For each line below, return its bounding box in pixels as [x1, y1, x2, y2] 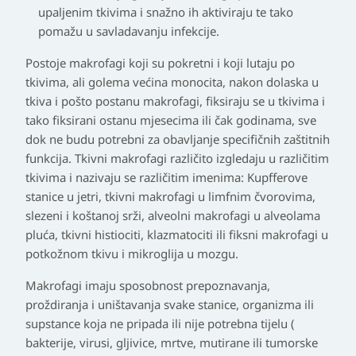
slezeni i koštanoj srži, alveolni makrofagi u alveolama [25, 207, 320, 223]
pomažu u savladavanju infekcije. [38, 23, 219, 39]
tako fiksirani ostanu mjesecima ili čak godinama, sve [25, 112, 316, 128]
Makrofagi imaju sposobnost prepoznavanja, [25, 277, 270, 293]
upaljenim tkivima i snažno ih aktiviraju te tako [38, 4, 293, 20]
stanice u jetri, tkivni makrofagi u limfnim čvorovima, [25, 188, 315, 204]
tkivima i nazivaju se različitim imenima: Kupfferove [25, 169, 308, 185]
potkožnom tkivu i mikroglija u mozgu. [25, 246, 238, 261]
